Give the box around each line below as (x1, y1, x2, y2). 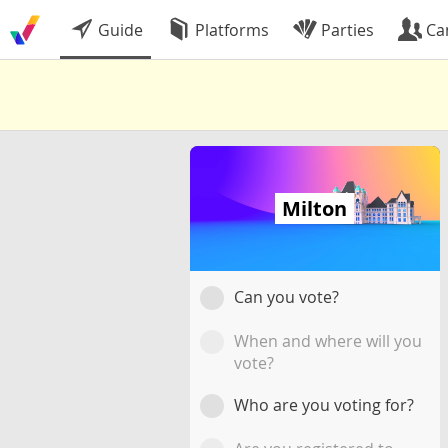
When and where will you (233, 330, 422, 352)
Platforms (191, 19, 269, 41)
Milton (282, 195, 347, 222)
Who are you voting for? (233, 394, 414, 416)
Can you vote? (233, 286, 339, 308)
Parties (317, 19, 374, 41)
